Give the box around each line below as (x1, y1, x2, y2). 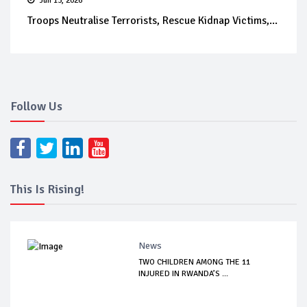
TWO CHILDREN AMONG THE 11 (138, 257, 251, 267)
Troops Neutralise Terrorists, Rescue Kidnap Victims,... (27, 14, 278, 27)
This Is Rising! (10, 182, 84, 197)
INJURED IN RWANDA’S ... (138, 269, 229, 279)
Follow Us (10, 99, 62, 114)
